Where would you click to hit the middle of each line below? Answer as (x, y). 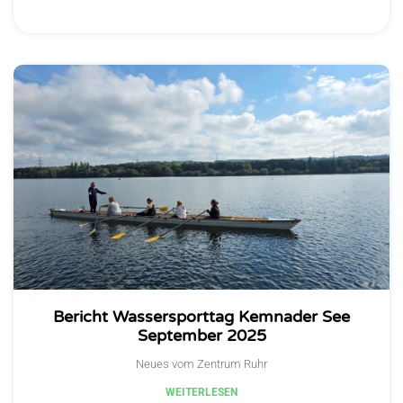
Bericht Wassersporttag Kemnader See (201, 317)
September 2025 (201, 336)
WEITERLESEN (201, 393)
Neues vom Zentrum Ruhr (201, 364)
